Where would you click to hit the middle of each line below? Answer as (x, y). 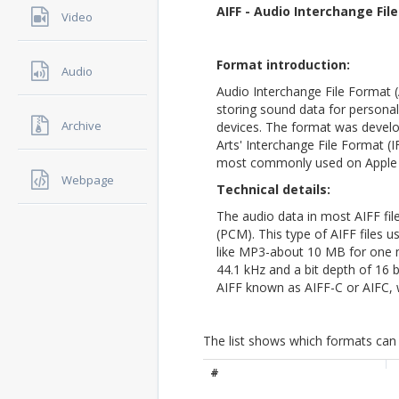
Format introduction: (283, 65)
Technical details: (273, 189)
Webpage (88, 180)
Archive (81, 126)
